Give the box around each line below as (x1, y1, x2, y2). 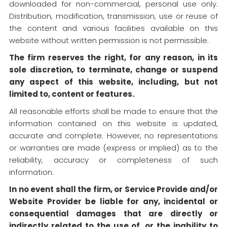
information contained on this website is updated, (9, 118, 218, 129)
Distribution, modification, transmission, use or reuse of (9, 11, 218, 21)
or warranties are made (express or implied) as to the (9, 142, 218, 153)
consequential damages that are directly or (9, 208, 218, 219)
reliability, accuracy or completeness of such (9, 155, 218, 165)
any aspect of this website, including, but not (9, 77, 218, 87)
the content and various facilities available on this (9, 23, 218, 33)
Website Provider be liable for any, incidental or (9, 196, 218, 207)
